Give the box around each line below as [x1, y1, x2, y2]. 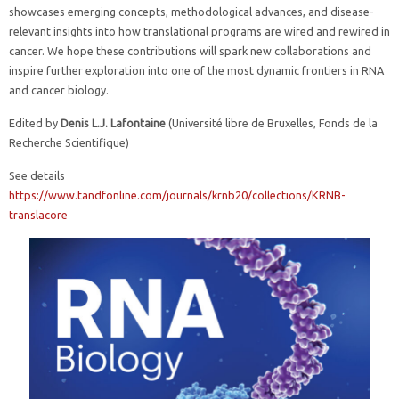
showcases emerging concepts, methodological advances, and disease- [9, 4, 374, 18]
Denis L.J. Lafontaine [61, 116, 166, 129]
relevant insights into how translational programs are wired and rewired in [9, 24, 390, 37]
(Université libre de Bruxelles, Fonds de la [166, 116, 378, 129]
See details [9, 169, 65, 183]
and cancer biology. [9, 83, 109, 96]
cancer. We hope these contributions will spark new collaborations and [9, 44, 371, 57]
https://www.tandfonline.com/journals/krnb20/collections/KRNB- [9, 189, 346, 202]
